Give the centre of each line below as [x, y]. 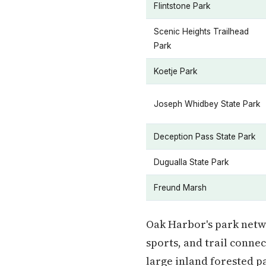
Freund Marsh [180, 188]
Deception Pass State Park [205, 137]
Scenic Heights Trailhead [201, 31]
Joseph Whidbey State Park [207, 104]
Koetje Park [175, 71]
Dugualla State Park [191, 162]
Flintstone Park [182, 6]
